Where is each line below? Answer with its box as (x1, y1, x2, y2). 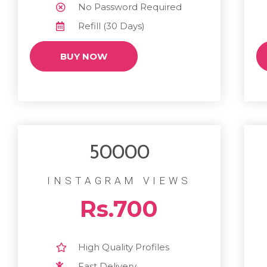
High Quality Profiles (78, 241, 170, 253)
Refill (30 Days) (78, 20, 145, 32)
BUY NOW (60, 50, 107, 62)
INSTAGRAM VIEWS (47, 174, 191, 187)
